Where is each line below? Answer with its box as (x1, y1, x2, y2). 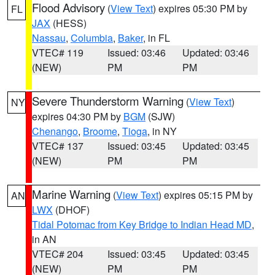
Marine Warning (32, 186, 110, 202)
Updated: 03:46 (182, 45, 250, 60)
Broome (83, 124, 117, 138)
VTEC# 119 (32, 45, 83, 60)
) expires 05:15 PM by (158, 188, 253, 202)
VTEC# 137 (32, 139, 83, 153)
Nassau (32, 31, 66, 45)
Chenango (32, 124, 78, 138)
